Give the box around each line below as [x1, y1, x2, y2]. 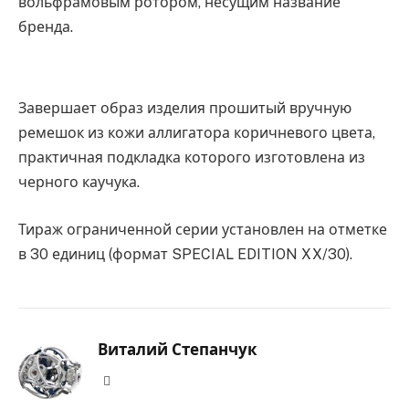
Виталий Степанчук [98, 340, 257, 359]
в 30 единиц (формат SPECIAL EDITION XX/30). [18, 245, 352, 263]
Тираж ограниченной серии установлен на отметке [18, 220, 387, 238]
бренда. [18, 18, 73, 37]
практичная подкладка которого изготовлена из [18, 148, 365, 166]
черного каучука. [18, 173, 140, 191]
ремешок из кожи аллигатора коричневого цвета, [18, 123, 375, 142]
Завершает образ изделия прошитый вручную [18, 99, 351, 117]
